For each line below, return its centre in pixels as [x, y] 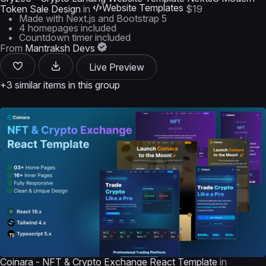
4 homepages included [68, 28]
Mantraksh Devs [60, 48]
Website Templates [143, 8]
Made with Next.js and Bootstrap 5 [93, 18]
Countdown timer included [75, 37]
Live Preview [117, 67]
